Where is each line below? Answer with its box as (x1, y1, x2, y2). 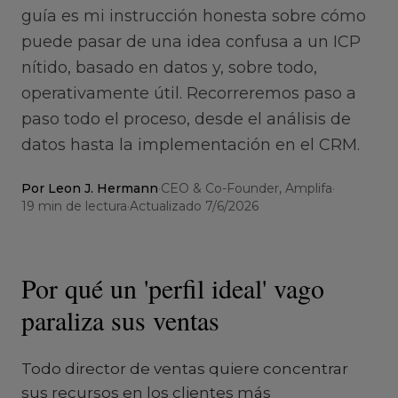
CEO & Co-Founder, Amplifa (161, 180, 332, 196)
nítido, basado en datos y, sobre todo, (21, 58, 317, 77)
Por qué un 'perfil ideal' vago (21, 270, 324, 306)
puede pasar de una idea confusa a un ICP (21, 32, 361, 52)
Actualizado (130, 198, 202, 214)
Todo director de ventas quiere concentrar (21, 360, 348, 378)
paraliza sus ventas (21, 302, 219, 338)
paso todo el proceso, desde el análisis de (21, 109, 351, 129)
